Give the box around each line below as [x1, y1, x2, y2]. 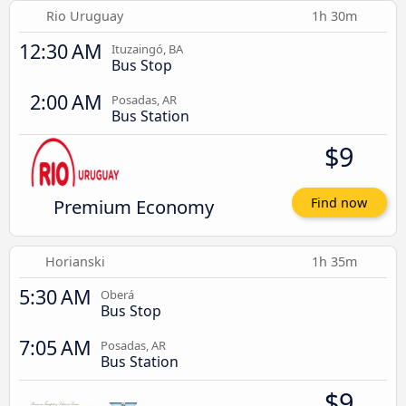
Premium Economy [53, 194, 214, 220]
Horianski [44, 253, 105, 271]
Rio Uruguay [45, 7, 123, 25]
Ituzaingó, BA [111, 41, 183, 58]
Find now [311, 194, 368, 212]
